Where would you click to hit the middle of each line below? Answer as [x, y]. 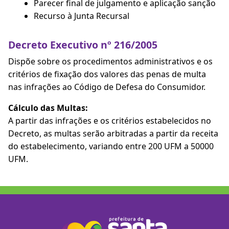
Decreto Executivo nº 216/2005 [83, 45]
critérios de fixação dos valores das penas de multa [107, 74]
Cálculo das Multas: [48, 108]
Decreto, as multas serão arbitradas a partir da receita [113, 133]
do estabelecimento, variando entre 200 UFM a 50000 [111, 146]
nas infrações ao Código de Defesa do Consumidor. [107, 87]
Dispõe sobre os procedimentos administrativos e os [110, 61]
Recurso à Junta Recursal [82, 16]
